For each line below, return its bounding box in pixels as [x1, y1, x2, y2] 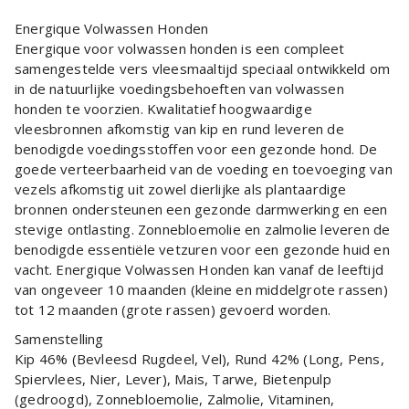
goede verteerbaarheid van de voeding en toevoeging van [15, 160, 393, 179]
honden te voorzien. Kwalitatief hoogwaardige [15, 100, 312, 119]
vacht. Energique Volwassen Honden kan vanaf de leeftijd [15, 260, 384, 279]
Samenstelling [15, 330, 104, 349]
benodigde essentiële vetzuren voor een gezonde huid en [15, 240, 390, 259]
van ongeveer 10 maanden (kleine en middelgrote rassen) [15, 280, 388, 299]
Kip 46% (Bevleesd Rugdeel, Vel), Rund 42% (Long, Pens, [15, 350, 384, 369]
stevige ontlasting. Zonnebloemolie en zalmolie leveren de [15, 220, 391, 239]
